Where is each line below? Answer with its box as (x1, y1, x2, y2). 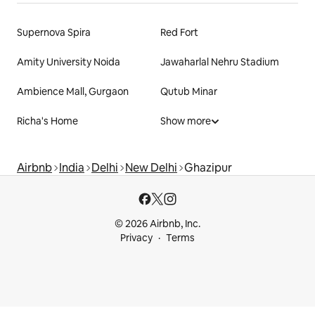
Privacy (120, 231, 153, 245)
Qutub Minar (160, 85, 217, 98)
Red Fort (160, 26, 198, 39)
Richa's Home (17, 115, 78, 128)
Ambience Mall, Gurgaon (17, 85, 129, 98)
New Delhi (125, 160, 177, 176)
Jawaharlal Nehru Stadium (160, 56, 279, 69)
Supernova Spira (17, 26, 91, 39)
